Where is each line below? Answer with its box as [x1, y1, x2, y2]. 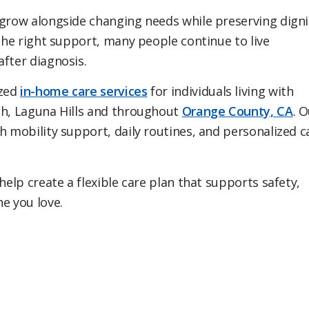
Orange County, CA [181, 103, 293, 120]
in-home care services [20, 83, 148, 100]
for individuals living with [147, 83, 294, 100]
